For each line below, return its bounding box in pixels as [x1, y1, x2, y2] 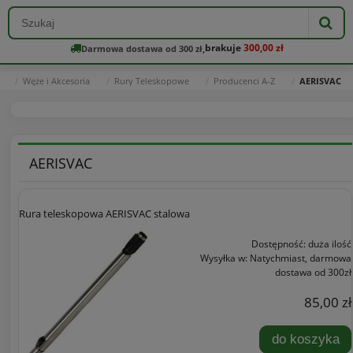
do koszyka [271, 332, 340, 347]
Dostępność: [251, 237, 306, 251]
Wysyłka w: [200, 251, 247, 266]
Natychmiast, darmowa [250, 251, 351, 266]
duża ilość [308, 237, 351, 251]
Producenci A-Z [214, 75, 275, 87]
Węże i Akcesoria [23, 75, 90, 87]
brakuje [204, 41, 243, 54]
